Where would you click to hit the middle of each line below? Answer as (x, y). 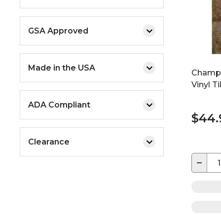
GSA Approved (58, 31)
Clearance (49, 142)
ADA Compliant (59, 105)
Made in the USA (62, 68)
